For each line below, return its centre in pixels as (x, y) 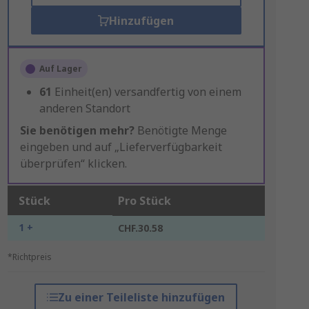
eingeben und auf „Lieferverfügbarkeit (121, 147)
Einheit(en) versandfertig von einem (148, 92)
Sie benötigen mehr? (77, 130)
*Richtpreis (29, 257)
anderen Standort (84, 108)
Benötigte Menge (180, 130)
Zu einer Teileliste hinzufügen (142, 297)
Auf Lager (60, 69)
